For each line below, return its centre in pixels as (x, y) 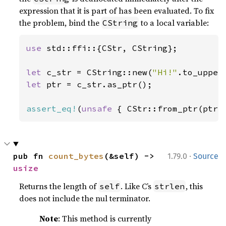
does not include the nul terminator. (85, 198)
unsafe (100, 108)
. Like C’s (137, 186)
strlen (170, 186)
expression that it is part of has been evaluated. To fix (117, 11)
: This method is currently (105, 218)
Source (206, 156)
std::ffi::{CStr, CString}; (112, 48)
